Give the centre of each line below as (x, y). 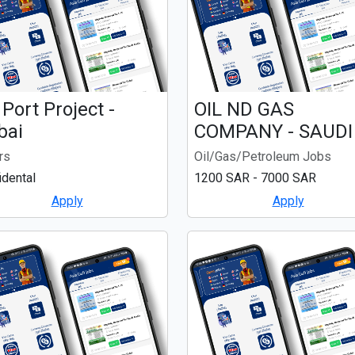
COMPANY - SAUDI (273, 131)
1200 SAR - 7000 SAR (255, 177)
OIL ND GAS (244, 109)
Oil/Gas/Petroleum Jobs (263, 156)
